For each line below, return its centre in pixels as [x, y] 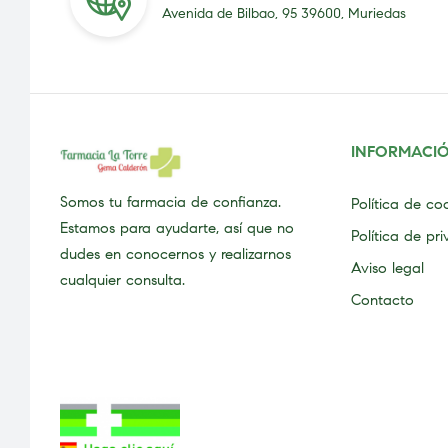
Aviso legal [387, 268]
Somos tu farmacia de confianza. [170, 202]
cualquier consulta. [125, 280]
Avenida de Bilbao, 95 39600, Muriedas [283, 13]
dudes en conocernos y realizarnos [175, 254]
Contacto [382, 300]
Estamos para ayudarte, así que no [177, 228]
